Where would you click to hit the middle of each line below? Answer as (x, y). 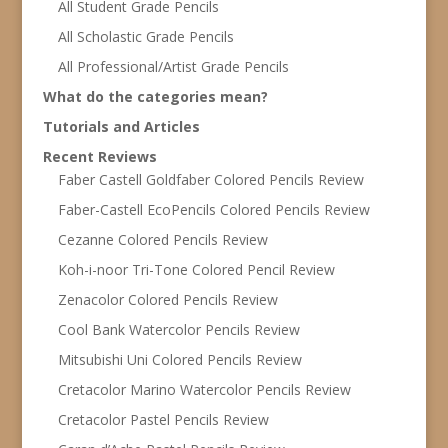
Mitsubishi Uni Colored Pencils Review (179, 359)
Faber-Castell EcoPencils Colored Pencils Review (213, 209)
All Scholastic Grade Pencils (145, 36)
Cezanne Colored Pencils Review (162, 239)
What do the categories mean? (155, 96)
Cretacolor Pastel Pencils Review (163, 419)
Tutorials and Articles (121, 126)
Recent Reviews (99, 156)
